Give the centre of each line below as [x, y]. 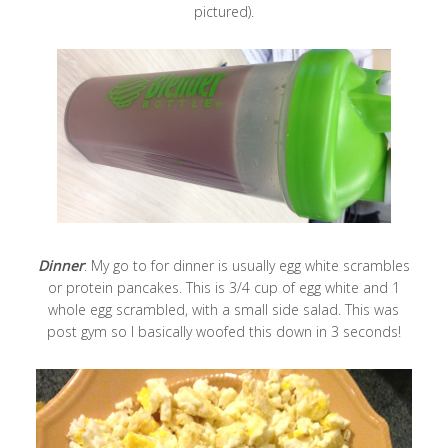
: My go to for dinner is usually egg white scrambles [246, 266]
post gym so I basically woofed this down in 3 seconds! [223, 332]
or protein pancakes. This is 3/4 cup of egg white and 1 [223, 288]
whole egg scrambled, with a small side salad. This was [224, 310]
